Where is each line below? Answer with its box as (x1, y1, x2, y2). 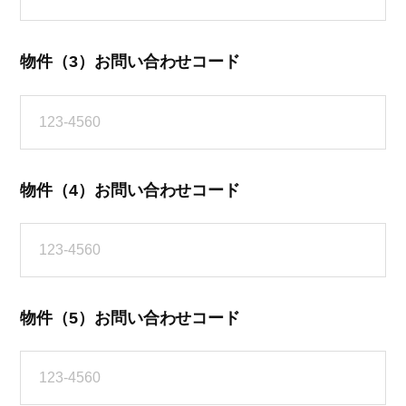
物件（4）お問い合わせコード (20, 180, 241, 199)
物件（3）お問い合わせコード (20, 53, 241, 72)
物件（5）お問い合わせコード (20, 308, 241, 327)
